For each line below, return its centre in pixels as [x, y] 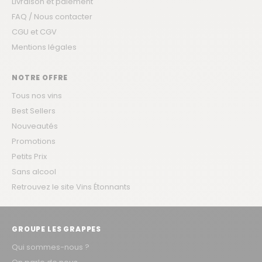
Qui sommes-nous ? [51, 247]
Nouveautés [35, 126]
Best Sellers [34, 111]
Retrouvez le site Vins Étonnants [71, 187]
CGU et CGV [34, 32]
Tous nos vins [37, 95]
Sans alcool [34, 171]
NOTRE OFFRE [40, 77]
